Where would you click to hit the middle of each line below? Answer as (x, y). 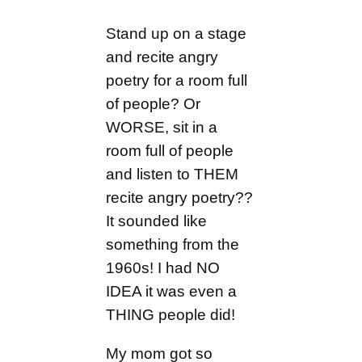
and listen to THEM (173, 174)
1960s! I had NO (163, 267)
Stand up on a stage (177, 33)
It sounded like (157, 221)
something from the (173, 244)
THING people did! (171, 314)
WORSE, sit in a (162, 127)
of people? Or (154, 103)
